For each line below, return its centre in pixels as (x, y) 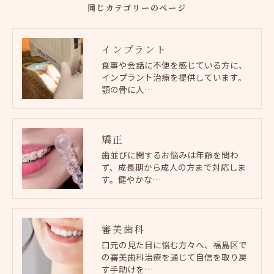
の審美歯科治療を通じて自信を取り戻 (174, 257)
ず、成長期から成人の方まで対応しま (174, 167)
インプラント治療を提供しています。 (174, 77)
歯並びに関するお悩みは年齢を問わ (170, 154)
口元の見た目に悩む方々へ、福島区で (174, 244)
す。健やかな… (131, 179)
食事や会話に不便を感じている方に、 (174, 65)
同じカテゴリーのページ (137, 8)
